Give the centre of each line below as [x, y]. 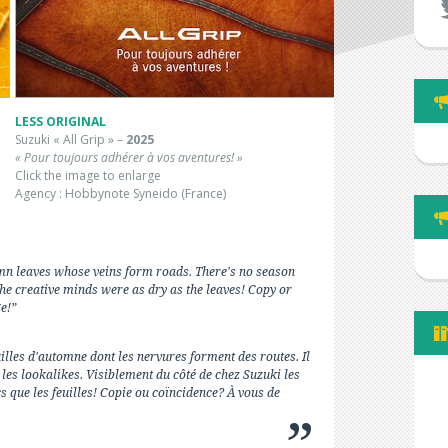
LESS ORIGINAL [60, 122]
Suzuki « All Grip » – [70, 140]
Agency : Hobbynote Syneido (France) [120, 194]
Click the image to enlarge [88, 176]
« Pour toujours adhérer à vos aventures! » [129, 158]
